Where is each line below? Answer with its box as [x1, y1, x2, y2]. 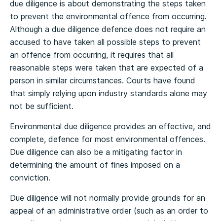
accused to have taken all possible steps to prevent [10, 37, 201, 47]
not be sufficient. [10, 101, 74, 111]
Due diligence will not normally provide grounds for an [10, 193, 205, 203]
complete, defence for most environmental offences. [10, 134, 205, 144]
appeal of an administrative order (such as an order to [10, 206, 208, 216]
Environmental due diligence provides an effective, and [10, 121, 211, 131]
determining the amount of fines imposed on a [10, 160, 180, 170]
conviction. [10, 173, 50, 183]
